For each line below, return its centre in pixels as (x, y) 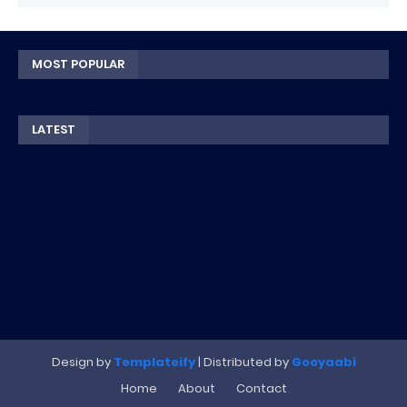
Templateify (154, 362)
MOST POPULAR (78, 64)
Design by (82, 362)
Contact (261, 388)
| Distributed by (243, 362)
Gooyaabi (323, 362)
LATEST (54, 129)
